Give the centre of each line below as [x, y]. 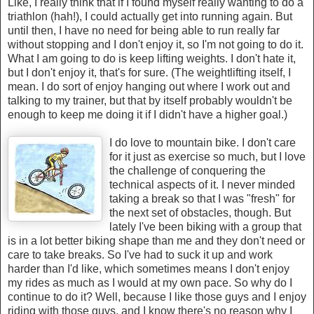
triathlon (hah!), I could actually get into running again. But [150, 17]
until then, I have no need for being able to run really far [144, 31]
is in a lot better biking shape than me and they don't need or [156, 241]
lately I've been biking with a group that [205, 227]
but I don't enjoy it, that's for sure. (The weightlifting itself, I [149, 73]
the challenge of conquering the [187, 171]
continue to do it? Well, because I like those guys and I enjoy [157, 297]
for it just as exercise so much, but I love [207, 157]
